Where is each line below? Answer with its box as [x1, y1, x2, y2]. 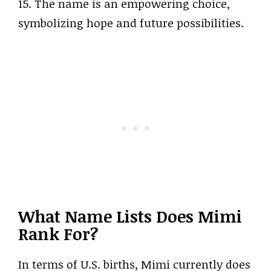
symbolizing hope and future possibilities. [18, 15, 244, 31]
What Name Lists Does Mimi [18, 204, 242, 227]
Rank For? [18, 222, 98, 245]
